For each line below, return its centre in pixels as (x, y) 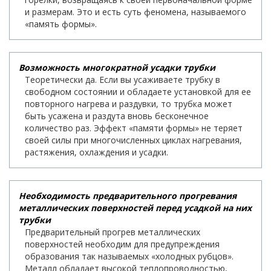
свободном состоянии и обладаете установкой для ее (138, 91)
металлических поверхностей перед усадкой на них (135, 207)
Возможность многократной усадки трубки (117, 67)
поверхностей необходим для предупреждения (122, 244)
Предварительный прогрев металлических (113, 232)
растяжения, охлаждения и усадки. (96, 152)
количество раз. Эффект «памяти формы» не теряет (134, 128)
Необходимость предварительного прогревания (128, 195)
